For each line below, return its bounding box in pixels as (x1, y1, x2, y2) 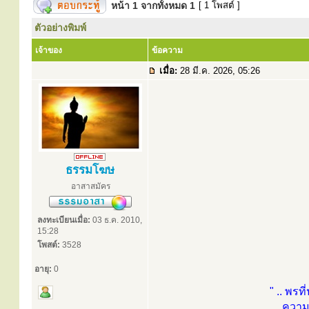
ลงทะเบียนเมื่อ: (37, 215, 90, 225)
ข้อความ (152, 46, 183, 55)
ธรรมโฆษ (65, 163, 114, 177)
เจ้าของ (35, 46, 62, 55)
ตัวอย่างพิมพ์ (34, 22, 86, 33)
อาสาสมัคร (70, 181, 110, 191)
